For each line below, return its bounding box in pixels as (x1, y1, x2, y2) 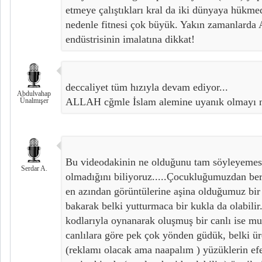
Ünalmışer (19, 96, 49, 105)
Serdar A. (20, 164, 47, 173)
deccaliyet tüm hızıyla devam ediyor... (65, 81, 228, 94)
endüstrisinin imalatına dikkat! (65, 33, 195, 46)
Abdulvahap (17, 89, 51, 98)
